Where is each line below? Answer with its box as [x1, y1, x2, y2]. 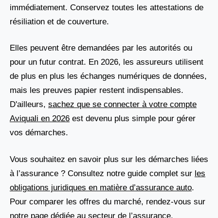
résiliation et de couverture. [10, 17, 109, 26]
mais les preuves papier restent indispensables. [10, 86, 183, 95]
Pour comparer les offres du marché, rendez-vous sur [10, 197, 205, 206]
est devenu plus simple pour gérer [70, 114, 196, 124]
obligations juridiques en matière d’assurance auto [10, 182, 192, 192]
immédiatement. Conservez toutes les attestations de [10, 2, 203, 12]
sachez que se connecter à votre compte [48, 100, 197, 109]
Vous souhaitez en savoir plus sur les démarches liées [10, 154, 208, 164]
